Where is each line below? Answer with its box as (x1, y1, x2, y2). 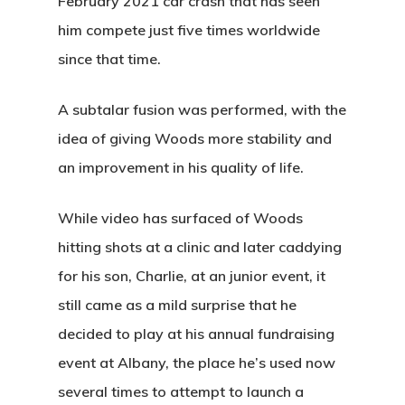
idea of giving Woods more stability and (58, 129, 332, 147)
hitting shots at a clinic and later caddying (58, 238, 342, 256)
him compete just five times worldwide (58, 21, 320, 39)
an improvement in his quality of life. (58, 158, 304, 176)
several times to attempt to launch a (58, 382, 304, 400)
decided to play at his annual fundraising (58, 325, 334, 343)
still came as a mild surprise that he (58, 296, 297, 314)
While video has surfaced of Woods (58, 209, 303, 227)
